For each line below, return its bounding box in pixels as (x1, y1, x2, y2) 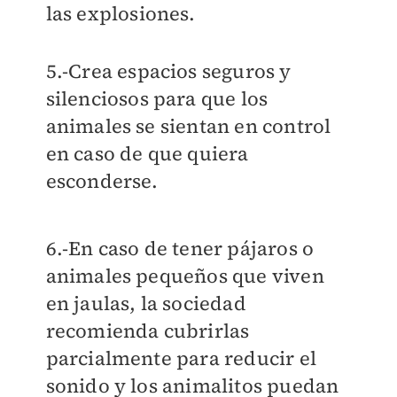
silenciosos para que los (45, 85, 269, 113)
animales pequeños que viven (45, 262, 324, 290)
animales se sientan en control (45, 113, 331, 140)
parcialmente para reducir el (45, 345, 317, 372)
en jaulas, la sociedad (45, 290, 246, 317)
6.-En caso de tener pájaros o (45, 235, 315, 262)
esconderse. (45, 167, 163, 195)
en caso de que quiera (45, 140, 249, 167)
